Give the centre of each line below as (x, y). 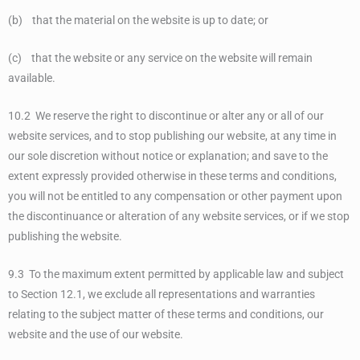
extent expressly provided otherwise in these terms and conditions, (172, 176)
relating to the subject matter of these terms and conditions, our (166, 314)
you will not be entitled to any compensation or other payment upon (175, 196)
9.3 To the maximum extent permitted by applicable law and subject (176, 274)
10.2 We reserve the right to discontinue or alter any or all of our (166, 115)
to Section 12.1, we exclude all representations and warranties (162, 294)
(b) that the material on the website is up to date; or (138, 20)
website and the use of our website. (96, 334)
